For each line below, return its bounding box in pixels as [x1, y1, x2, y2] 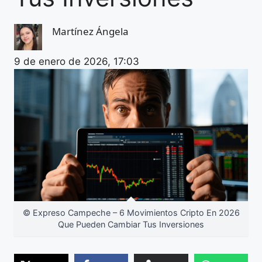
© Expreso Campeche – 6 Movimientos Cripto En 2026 [22, 207, 240, 218]
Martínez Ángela [52, 24, 129, 38]
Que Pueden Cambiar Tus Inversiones [58, 219, 204, 229]
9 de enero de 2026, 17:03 [14, 55, 139, 67]
